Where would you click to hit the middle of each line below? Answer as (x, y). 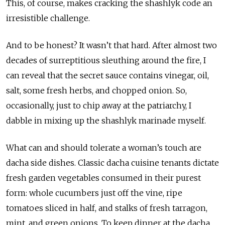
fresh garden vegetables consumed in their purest (103, 178)
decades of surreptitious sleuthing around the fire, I (106, 60)
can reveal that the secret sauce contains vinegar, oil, (107, 75)
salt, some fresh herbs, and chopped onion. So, (96, 90)
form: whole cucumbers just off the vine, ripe (94, 193)
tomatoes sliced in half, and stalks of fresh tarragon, (107, 208)
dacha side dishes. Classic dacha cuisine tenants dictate (113, 162)
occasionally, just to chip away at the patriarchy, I (99, 105)
